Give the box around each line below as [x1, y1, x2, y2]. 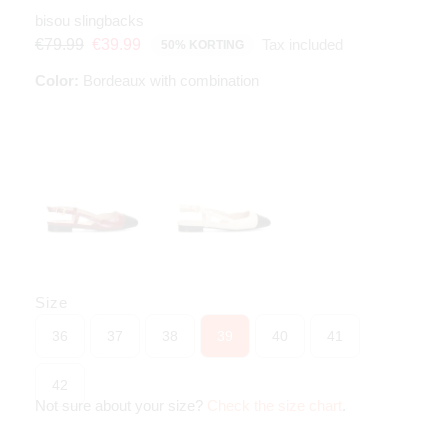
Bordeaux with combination [79, 71, 259, 89]
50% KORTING [161, 37, 244, 52]
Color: [35, 71, 79, 89]
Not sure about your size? [35, 397, 207, 415]
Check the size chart [207, 397, 342, 415]
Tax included [262, 35, 343, 53]
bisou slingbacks [35, 11, 144, 29]
